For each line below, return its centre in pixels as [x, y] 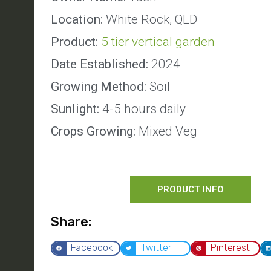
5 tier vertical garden [158, 42]
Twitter [156, 248]
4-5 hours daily [144, 109]
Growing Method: [100, 87]
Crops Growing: [93, 131]
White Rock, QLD [150, 19]
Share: [71, 222]
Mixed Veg [168, 131]
